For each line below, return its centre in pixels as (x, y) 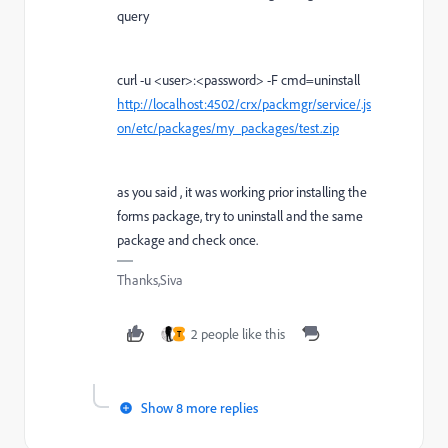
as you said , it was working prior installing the (242, 191)
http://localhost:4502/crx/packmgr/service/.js (244, 103)
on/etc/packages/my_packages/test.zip (228, 127)
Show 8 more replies (199, 407)
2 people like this (238, 333)
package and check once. (187, 239)
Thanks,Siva (150, 279)
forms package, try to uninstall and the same (240, 215)
